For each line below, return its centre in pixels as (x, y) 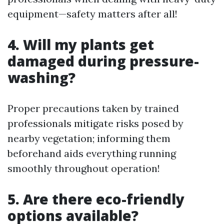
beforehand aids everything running (92, 153)
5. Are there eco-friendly (96, 199)
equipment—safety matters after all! (92, 14)
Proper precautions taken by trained (93, 108)
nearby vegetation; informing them (89, 138)
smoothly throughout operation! (84, 168)
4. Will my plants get (81, 44)
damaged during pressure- (103, 61)
